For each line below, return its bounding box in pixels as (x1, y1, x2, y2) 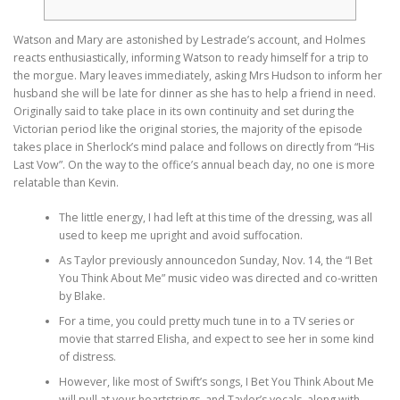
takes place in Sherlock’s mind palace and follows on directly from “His (13, 139, 374, 155)
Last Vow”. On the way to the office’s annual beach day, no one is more (13, 157, 375, 173)
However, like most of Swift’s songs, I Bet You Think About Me (58, 373, 374, 389)
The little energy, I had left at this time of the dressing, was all (58, 209, 372, 225)
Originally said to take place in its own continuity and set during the (13, 104, 354, 120)
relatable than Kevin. (13, 175, 119, 191)
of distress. (58, 348, 116, 364)
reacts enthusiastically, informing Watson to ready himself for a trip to (13, 50, 369, 66)
